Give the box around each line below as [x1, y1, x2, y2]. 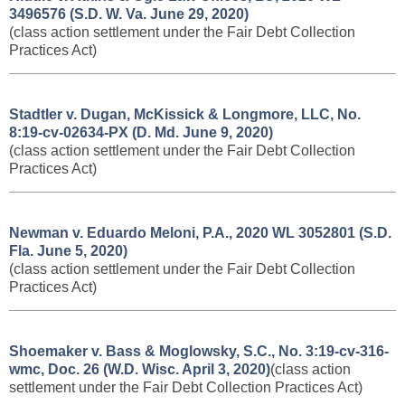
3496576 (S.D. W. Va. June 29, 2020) [9, 6, 249, 22]
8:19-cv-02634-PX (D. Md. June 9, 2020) [9, 125, 273, 140]
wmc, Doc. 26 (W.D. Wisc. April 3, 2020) [9, 362, 270, 377]
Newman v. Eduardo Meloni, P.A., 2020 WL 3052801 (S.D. [9, 225, 391, 240]
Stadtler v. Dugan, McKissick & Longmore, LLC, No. [9, 107, 361, 122]
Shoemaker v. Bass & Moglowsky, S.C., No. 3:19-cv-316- [9, 344, 389, 359]
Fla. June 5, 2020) [9, 243, 127, 259]
